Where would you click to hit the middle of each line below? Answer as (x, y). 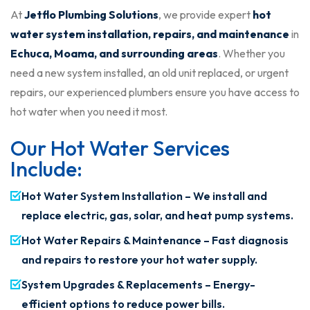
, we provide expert (206, 15)
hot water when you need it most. (89, 112)
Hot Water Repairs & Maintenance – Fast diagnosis (155, 240)
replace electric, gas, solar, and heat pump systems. (157, 216)
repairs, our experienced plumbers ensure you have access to (155, 92)
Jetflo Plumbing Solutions (91, 15)
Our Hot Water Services (120, 148)
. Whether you (252, 54)
